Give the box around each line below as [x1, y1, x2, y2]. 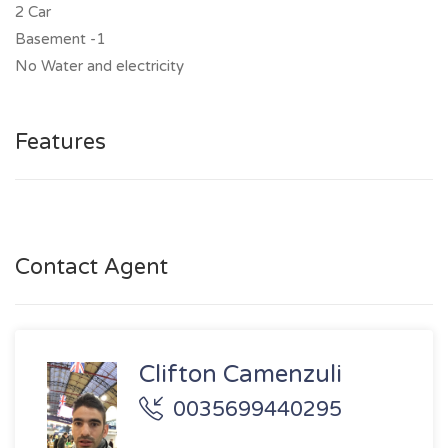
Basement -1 [15, 30, 105, 48]
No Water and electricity [15, 57, 184, 75]
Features [15, 129, 106, 155]
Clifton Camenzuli [139, 360, 342, 389]
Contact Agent [15, 254, 168, 280]
